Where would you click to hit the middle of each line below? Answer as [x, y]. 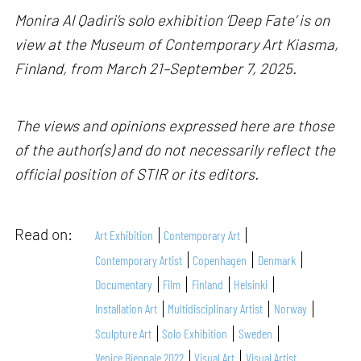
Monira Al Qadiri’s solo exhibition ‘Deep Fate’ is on [172, 19]
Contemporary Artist [139, 259]
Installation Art [127, 309]
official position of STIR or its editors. [137, 174]
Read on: [46, 234]
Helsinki [251, 284]
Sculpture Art [124, 333]
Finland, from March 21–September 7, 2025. [156, 68]
